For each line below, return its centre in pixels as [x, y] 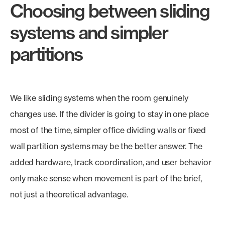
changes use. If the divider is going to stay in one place [109, 114]
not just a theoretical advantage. [69, 194]
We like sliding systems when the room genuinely [99, 98]
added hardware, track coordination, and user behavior [111, 162]
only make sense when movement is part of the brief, [106, 178]
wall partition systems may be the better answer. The [106, 146]
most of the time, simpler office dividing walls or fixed [108, 130]
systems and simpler [89, 32]
